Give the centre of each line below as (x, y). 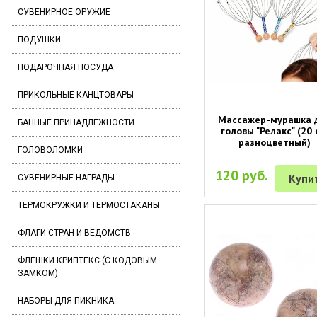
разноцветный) (275, 142)
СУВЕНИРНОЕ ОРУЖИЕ (64, 12)
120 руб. (242, 175)
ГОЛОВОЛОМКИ (50, 150)
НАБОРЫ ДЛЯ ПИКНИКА (66, 301)
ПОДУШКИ (39, 40)
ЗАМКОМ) (38, 273)
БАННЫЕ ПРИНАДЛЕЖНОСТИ (76, 122)
